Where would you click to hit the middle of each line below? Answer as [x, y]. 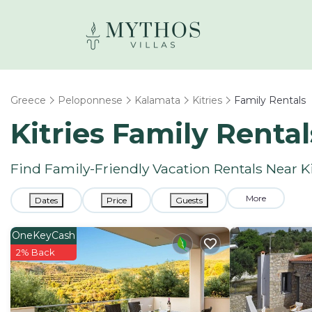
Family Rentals [270, 100]
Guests [189, 200]
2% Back [36, 252]
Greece [28, 100]
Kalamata [157, 100]
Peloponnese [90, 100]
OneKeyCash [44, 235]
